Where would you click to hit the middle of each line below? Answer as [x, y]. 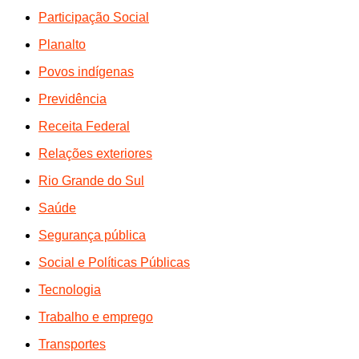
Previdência [73, 99]
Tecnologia [70, 289]
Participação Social [94, 17]
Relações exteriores [95, 153]
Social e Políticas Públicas [114, 262]
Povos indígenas [86, 71]
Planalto [62, 44]
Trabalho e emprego [96, 317]
